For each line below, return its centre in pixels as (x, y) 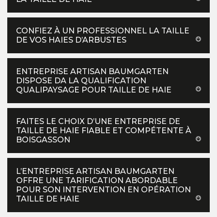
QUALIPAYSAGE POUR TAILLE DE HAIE (94, 90)
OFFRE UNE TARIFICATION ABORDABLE (97, 180)
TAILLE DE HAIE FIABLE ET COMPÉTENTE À (104, 130)
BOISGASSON (43, 139)
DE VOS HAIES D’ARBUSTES (71, 40)
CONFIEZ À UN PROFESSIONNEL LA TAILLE (103, 31)
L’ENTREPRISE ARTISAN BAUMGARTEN (95, 171)
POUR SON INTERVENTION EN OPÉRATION (103, 189)
